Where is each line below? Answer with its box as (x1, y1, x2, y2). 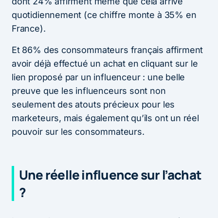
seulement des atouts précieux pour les (12, 99, 175, 109)
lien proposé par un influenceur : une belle (12, 72, 185, 82)
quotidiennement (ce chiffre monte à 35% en (12, 9, 197, 20)
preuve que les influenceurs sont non (12, 85, 166, 96)
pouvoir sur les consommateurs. (12, 126, 145, 137)
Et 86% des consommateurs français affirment (12, 44, 203, 55)
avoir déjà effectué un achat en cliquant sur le (12, 58, 198, 69)
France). (12, 23, 46, 34)
